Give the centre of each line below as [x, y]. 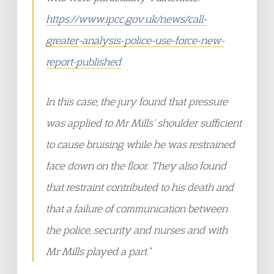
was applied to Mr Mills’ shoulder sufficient [144, 123]
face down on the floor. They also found [136, 165]
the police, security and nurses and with [137, 230]
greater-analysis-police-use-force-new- [135, 40]
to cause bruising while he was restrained [140, 144]
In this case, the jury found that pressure [137, 101]
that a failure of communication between [137, 208]
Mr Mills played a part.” [98, 251]
